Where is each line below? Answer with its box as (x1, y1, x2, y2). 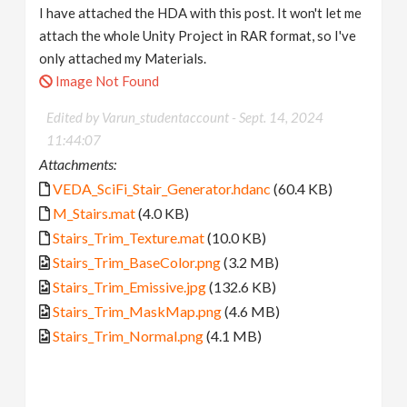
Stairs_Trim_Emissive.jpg (53, 278, 207, 295)
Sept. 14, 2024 (239, 109, 324, 125)
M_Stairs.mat (53, 204, 136, 222)
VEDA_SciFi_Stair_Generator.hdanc (53, 180, 272, 197)
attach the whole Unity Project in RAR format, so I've (39, 27, 357, 44)
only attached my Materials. (39, 50, 207, 66)
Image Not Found (53, 73, 160, 89)
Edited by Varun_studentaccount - (46, 109, 240, 125)
